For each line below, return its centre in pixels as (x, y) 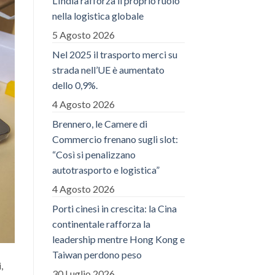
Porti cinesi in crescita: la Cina (114, 208)
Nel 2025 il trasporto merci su (114, 54)
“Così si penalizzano (94, 154)
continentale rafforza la (101, 223)
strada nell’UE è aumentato (108, 69)
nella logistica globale (98, 15)
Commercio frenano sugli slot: (115, 139)
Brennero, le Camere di (99, 123)
